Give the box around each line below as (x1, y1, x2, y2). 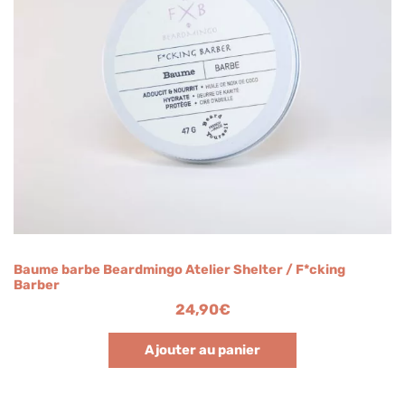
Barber (14, 277, 60, 294)
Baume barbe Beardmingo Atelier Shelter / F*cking (14, 261, 345, 278)
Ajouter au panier (145, 342, 260, 359)
